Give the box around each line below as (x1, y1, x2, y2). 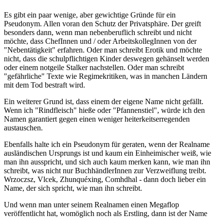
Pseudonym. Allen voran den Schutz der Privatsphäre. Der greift (4, 19, 201, 28)
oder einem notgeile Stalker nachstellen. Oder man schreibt (4, 63, 184, 72)
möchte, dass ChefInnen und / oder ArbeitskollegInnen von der (4, 37, 197, 46)
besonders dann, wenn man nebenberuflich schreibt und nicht (4, 28, 192, 37)
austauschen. (4, 124, 43, 132)
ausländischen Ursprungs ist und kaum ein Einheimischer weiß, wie (4, 149, 211, 158)
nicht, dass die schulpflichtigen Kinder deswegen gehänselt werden (4, 54, 209, 63)
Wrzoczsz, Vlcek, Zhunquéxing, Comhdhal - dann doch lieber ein (4, 175, 206, 184)
